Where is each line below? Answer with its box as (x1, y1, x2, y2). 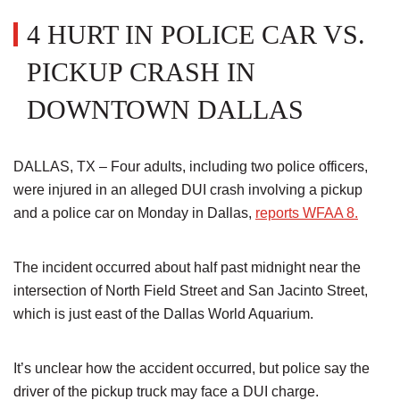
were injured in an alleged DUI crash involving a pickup (13, 182, 362, 197)
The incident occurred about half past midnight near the (13, 260, 361, 275)
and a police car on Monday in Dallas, (13, 205, 255, 221)
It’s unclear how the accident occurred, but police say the (13, 361, 370, 376)
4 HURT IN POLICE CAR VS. (27, 20, 365, 49)
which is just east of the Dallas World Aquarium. (13, 306, 313, 321)
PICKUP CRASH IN (27, 57, 255, 87)
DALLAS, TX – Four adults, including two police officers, (13, 159, 368, 174)
